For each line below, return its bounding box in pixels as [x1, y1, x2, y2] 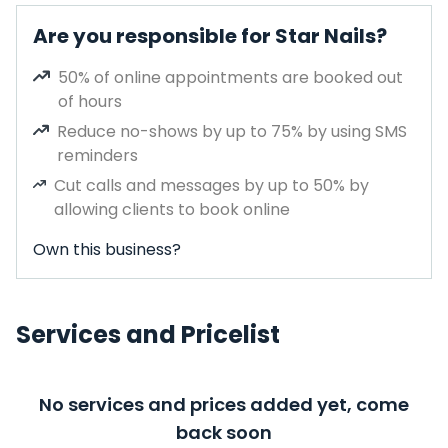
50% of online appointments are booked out [58, 66, 404, 89]
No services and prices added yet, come [39, 392, 409, 417]
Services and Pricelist [16, 318, 280, 351]
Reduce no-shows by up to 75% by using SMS [57, 120, 408, 143]
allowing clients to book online [54, 198, 291, 221]
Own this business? [33, 238, 181, 261]
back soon [176, 420, 272, 445]
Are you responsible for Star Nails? [33, 22, 387, 50]
